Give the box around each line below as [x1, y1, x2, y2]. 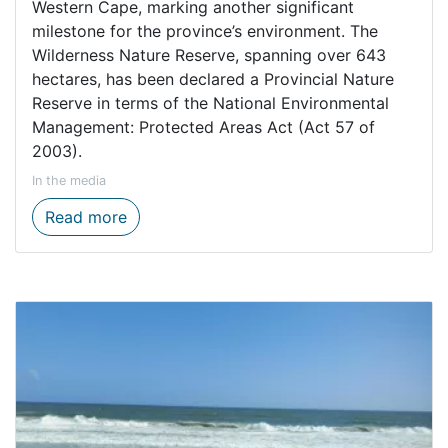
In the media [32, 173, 106, 189]
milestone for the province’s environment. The [32, 21, 378, 42]
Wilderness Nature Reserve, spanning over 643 [32, 45, 386, 66]
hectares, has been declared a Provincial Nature [32, 69, 394, 90]
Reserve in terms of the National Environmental [32, 93, 389, 114]
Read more [45, 207, 127, 228]
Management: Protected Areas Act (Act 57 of [32, 117, 375, 138]
